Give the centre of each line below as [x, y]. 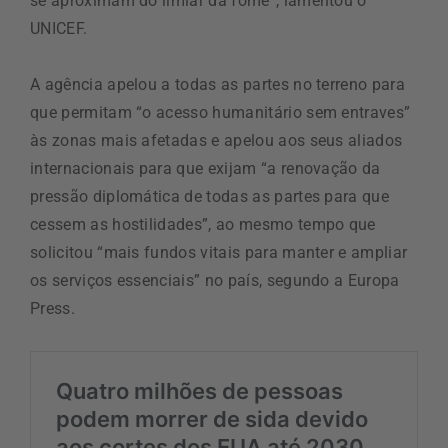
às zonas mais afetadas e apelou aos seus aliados [216, 140]
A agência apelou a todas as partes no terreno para [218, 84]
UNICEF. [59, 28]
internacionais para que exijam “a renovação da [205, 168]
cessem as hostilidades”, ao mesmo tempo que [203, 224]
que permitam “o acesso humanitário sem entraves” [220, 112]
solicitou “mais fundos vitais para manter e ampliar [219, 252]
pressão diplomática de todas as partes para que [210, 196]
